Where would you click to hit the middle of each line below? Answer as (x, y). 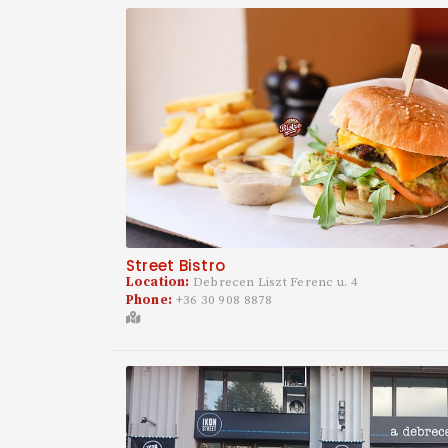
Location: (160, 282)
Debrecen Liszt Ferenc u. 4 (275, 282)
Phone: (151, 300)
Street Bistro (175, 266)
